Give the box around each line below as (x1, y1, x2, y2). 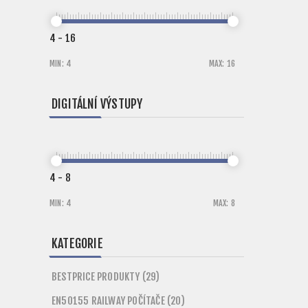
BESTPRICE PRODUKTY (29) (52, 270, 160, 283)
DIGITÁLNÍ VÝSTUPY (52, 96, 143, 111)
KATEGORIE (52, 236, 103, 251)
